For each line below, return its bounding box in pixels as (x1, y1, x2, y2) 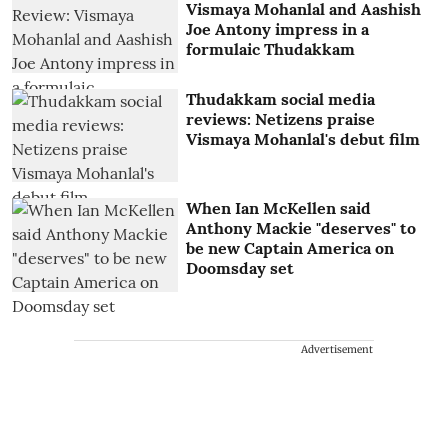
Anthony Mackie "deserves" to (186, 218, 417, 239)
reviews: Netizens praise (186, 108, 376, 129)
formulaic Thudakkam (186, 39, 356, 60)
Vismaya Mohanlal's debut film (186, 128, 421, 149)
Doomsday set (186, 258, 295, 279)
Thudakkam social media (186, 88, 376, 109)
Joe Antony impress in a (186, 19, 370, 40)
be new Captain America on (186, 238, 395, 259)
